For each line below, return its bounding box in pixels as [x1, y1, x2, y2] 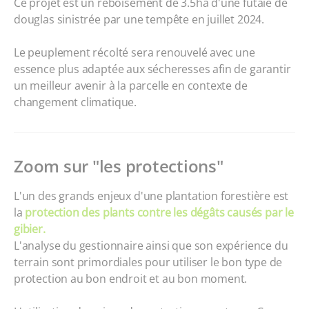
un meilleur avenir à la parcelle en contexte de [14, 78, 248, 93]
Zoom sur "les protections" [14, 154, 223, 177]
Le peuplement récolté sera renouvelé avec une [14, 45, 255, 60]
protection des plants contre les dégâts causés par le [25, 205, 294, 220]
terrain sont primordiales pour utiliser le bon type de [14, 255, 283, 270]
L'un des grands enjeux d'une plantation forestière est [14, 188, 289, 203]
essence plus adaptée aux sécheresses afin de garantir [14, 61, 291, 77]
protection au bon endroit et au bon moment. [14, 271, 248, 286]
